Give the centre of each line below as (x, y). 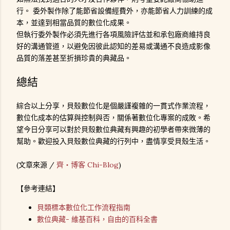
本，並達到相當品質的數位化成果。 (74, 22)
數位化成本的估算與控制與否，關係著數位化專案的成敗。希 (113, 117)
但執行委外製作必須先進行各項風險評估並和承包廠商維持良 (113, 34)
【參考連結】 (38, 188)
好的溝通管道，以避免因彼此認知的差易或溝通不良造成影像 (113, 46)
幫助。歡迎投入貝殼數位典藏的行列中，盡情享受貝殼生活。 (113, 141)
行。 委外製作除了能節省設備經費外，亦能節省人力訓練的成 (114, 11)
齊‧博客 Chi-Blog (88, 165)
